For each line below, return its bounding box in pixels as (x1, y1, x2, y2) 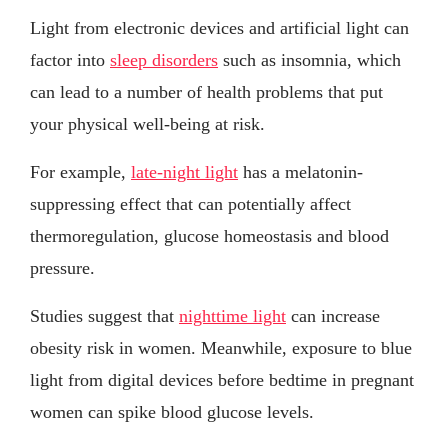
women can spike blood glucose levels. (30, 402, 314, 423)
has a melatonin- (238, 162, 363, 183)
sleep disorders (110, 50, 218, 71)
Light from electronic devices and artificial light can (30, 18, 409, 39)
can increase (286, 306, 380, 327)
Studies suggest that (30, 306, 179, 327)
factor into (30, 50, 110, 71)
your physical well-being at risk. (30, 114, 265, 135)
